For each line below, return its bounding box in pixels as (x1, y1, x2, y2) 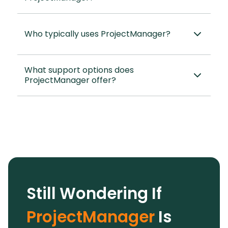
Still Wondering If (26, 182, 162, 205)
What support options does (24, 64, 134, 76)
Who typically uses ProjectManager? (24, 28, 170, 40)
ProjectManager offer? (24, 74, 116, 87)
